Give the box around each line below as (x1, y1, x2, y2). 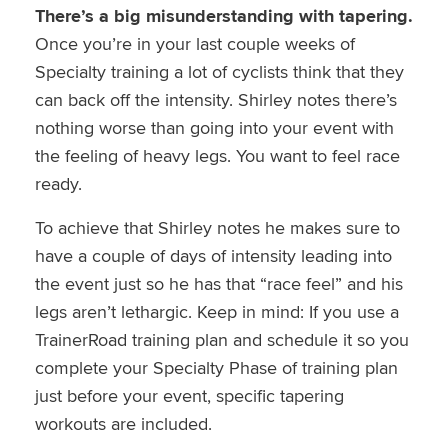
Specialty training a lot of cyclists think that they (34, 58, 404, 84)
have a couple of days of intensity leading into (34, 242, 392, 268)
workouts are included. (34, 410, 212, 436)
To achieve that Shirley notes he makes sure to (34, 214, 400, 240)
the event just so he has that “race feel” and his (34, 270, 403, 296)
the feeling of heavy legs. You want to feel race (34, 142, 400, 168)
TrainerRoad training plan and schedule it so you (34, 326, 409, 352)
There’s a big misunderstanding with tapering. (34, 2, 413, 29)
